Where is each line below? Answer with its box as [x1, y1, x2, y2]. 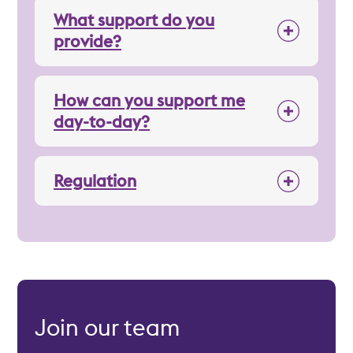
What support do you [54, 9, 214, 31]
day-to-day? [54, 110, 150, 132]
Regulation [54, 169, 136, 191]
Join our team [35, 312, 180, 342]
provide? [54, 30, 121, 52]
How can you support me [54, 89, 245, 111]
